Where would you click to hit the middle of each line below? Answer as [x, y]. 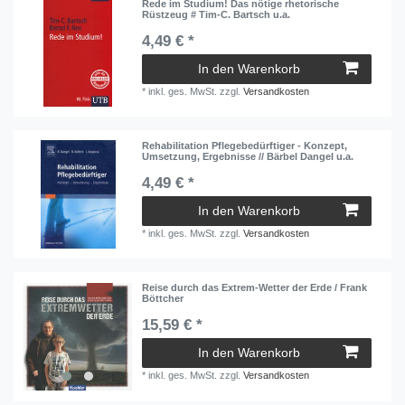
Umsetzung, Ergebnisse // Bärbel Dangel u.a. [248, 157]
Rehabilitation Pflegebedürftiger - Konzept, [245, 146]
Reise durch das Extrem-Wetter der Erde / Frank [255, 288]
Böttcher [163, 299]
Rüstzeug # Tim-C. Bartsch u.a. [217, 14]
